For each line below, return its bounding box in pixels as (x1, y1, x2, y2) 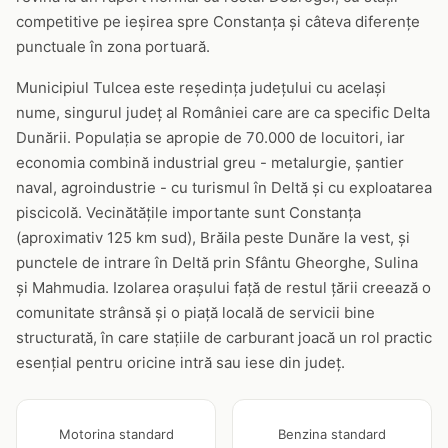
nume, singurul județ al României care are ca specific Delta (16, 103, 430, 122)
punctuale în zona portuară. (16, 37, 210, 56)
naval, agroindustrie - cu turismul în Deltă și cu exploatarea (16, 178, 432, 197)
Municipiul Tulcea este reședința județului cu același (16, 78, 386, 97)
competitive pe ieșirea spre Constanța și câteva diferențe (16, 12, 420, 31)
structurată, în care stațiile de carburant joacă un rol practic (16, 328, 432, 347)
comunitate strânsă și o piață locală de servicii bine (16, 303, 375, 322)
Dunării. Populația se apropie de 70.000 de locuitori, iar (16, 128, 405, 147)
